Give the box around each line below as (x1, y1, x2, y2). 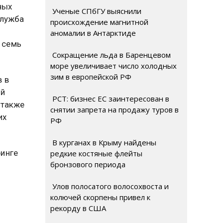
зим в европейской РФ (50, 72, 131, 82)
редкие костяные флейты (50, 148, 142, 158)
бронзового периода (50, 159, 125, 169)
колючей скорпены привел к (50, 192, 150, 202)
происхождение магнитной (50, 17, 148, 27)
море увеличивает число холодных (50, 61, 177, 71)
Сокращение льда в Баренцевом (50, 50, 171, 60)
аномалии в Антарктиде (50, 28, 136, 38)
